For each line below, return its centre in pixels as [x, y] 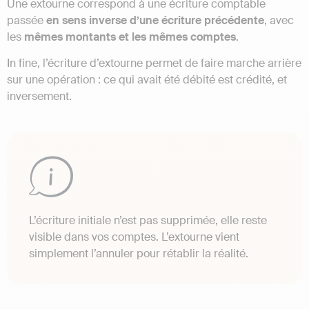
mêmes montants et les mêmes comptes [130, 37]
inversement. [39, 97]
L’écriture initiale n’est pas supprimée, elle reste [148, 221]
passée [27, 20]
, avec [279, 20]
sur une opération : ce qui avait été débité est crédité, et [147, 80]
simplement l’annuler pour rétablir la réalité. [139, 254]
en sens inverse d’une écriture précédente [155, 20]
